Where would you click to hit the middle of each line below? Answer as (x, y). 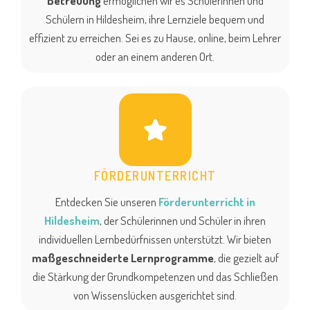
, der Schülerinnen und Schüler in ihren (183, 221)
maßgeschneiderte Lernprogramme (122, 258)
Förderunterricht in (207, 202)
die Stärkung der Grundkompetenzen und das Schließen (155, 277)
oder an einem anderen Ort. (155, 57)
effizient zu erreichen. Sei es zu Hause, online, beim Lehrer (155, 38)
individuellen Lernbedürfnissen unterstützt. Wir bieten (155, 239)
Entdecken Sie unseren (107, 202)
